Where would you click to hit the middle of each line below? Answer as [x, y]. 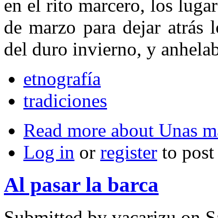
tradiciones [65, 101]
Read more [65, 130]
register [129, 152]
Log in [49, 152]
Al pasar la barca [81, 185]
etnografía [62, 79]
